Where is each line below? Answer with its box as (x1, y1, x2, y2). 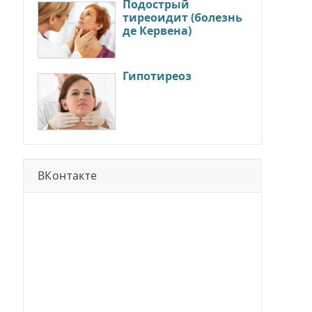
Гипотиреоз (123, 68, 192, 84)
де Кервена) (123, 22, 192, 38)
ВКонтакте (38, 167, 97, 183)
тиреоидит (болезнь (123, 9, 242, 25)
